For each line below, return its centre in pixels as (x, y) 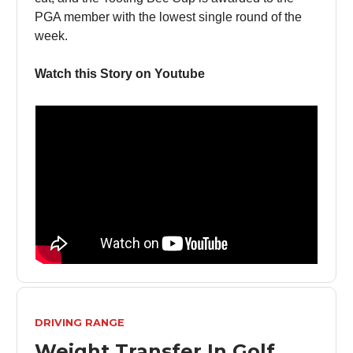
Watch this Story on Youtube (120, 73)
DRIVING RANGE (80, 323)
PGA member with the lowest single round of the (168, 17)
